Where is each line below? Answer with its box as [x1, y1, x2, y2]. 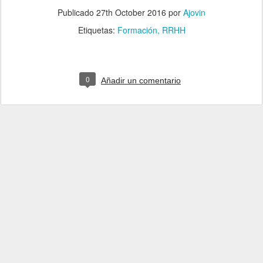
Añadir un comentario [101, 76, 181, 86]
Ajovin [183, 6, 205, 19]
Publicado [58, 6, 96, 19]
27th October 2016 [96, 6, 166, 19]
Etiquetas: [77, 24, 117, 36]
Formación [117, 24, 157, 36]
